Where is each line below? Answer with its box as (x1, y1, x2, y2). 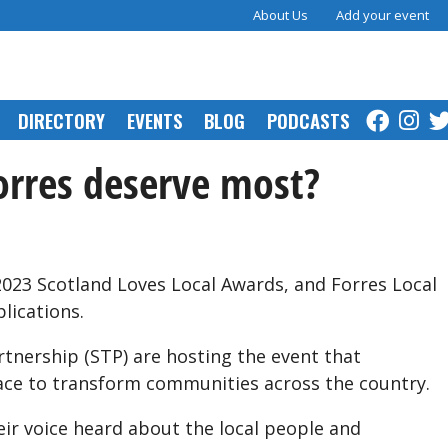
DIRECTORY (18, 105, 105, 134)
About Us (253, 6, 308, 24)
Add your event (336, 6, 429, 24)
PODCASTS (267, 105, 350, 134)
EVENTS (127, 105, 183, 134)
